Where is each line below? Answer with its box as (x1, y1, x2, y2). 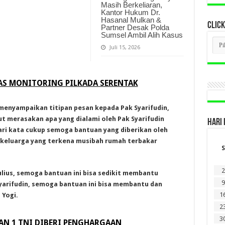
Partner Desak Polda (100, 23, 169, 32)
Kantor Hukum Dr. (100, 8, 160, 17)
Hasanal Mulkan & (100, 16, 161, 25)
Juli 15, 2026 (109, 44, 140, 51)
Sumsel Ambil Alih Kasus (100, 31, 183, 40)
